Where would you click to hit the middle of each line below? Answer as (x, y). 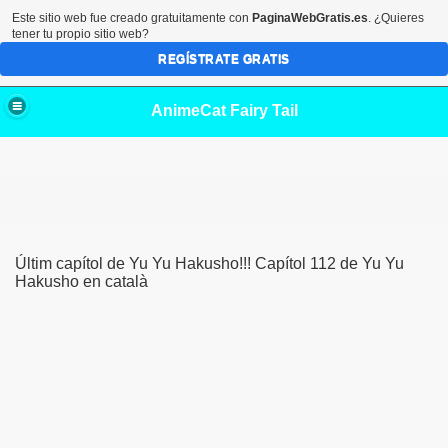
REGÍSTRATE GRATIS (224, 59)
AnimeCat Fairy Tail (224, 110)
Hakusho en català (81, 281)
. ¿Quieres (396, 18)
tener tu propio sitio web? (80, 34)
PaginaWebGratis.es (310, 18)
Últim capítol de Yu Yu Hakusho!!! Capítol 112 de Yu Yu (209, 263)
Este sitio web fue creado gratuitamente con (132, 18)
